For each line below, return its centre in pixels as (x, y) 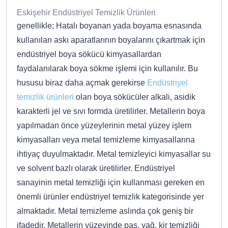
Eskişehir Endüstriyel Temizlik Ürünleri (86, 13)
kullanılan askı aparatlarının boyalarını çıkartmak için (111, 40)
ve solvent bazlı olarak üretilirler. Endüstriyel (96, 168)
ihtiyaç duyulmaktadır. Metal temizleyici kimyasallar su (114, 154)
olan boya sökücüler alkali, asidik (135, 97)
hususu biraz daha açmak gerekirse (82, 83)
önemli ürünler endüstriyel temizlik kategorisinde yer (110, 197)
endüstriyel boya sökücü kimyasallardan (89, 54)
